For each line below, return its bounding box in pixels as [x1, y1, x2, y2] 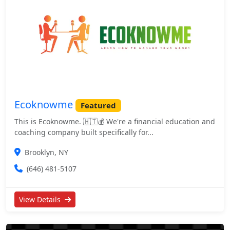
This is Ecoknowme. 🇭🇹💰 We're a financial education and [14, 117, 215, 127]
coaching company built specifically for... [14, 127, 154, 138]
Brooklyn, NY [25, 147, 68, 158]
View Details [19, 195, 63, 205]
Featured [80, 100, 116, 110]
